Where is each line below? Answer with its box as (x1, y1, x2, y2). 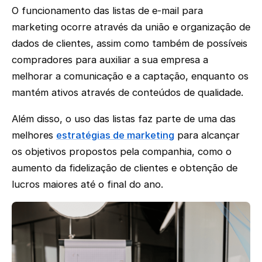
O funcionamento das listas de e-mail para (12, 5, 203, 17)
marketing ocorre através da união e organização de (12, 21, 250, 33)
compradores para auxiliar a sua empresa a (12, 54, 208, 66)
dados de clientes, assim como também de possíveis (12, 37, 247, 50)
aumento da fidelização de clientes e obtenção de (12, 161, 237, 174)
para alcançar (174, 129, 240, 141)
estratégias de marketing (56, 129, 174, 141)
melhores (12, 129, 56, 141)
